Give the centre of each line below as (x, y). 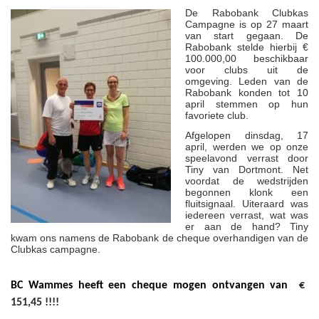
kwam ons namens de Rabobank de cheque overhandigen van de (159, 237)
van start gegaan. (240, 35)
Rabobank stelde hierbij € (247, 47)
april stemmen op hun (247, 104)
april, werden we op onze (247, 146)
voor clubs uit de (247, 69)
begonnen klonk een (247, 192)
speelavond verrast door (247, 158)
